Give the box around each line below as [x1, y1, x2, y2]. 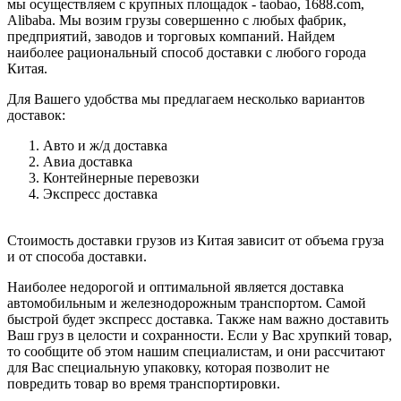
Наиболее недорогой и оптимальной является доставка [7, 278, 344, 294]
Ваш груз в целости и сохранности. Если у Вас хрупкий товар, [7, 327, 392, 343]
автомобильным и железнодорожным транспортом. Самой [7, 294, 366, 311]
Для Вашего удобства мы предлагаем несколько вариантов [7, 90, 365, 107]
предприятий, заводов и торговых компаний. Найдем [7, 28, 335, 44]
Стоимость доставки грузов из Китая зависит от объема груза [7, 232, 384, 248]
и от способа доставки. [7, 248, 147, 264]
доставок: [7, 107, 65, 123]
